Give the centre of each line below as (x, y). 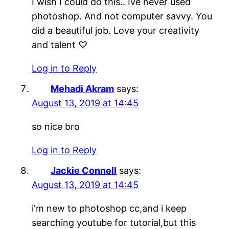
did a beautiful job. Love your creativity (116, 30)
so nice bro (56, 126)
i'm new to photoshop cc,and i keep (109, 208)
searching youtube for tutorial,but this (114, 222)
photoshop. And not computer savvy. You (122, 16)
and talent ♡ (60, 44)
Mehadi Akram (83, 88)
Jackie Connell (84, 170)
